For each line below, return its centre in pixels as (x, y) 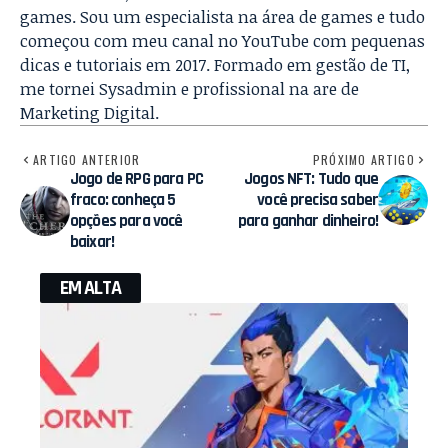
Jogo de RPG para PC (136, 178)
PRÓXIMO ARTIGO (363, 159)
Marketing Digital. (89, 112)
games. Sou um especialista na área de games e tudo (222, 16)
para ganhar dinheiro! (307, 220)
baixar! (92, 241)
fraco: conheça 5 (123, 199)
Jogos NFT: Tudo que (311, 178)
